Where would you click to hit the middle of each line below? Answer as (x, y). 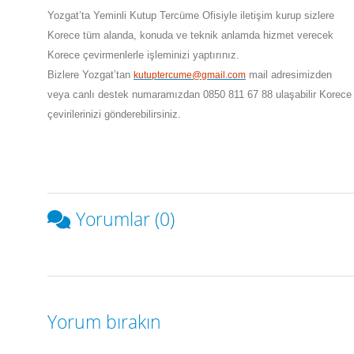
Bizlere (63, 75)
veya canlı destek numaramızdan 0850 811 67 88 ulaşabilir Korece (200, 94)
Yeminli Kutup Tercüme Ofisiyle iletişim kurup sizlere (214, 15)
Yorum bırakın (104, 322)
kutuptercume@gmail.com (190, 75)
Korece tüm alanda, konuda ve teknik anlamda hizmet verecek (190, 35)
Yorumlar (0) (125, 219)
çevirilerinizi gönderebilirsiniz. (114, 114)
